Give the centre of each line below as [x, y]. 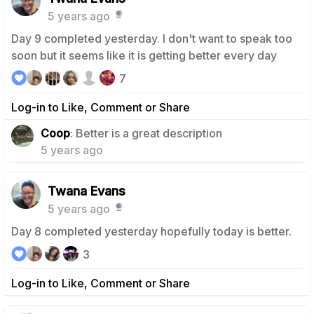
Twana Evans [87, 191]
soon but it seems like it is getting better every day [144, 55]
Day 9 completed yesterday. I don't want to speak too [152, 38]
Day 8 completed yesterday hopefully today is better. [151, 231]
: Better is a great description [146, 133]
